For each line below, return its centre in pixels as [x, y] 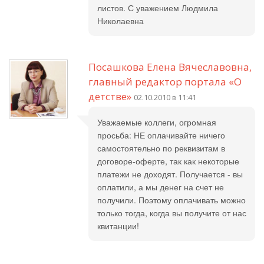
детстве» [110, 96]
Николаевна [121, 21]
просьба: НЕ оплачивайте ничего [161, 135]
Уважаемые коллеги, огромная [157, 122]
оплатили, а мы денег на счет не [161, 187]
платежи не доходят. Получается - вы [170, 174]
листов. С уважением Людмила [158, 8]
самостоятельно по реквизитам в [161, 148]
